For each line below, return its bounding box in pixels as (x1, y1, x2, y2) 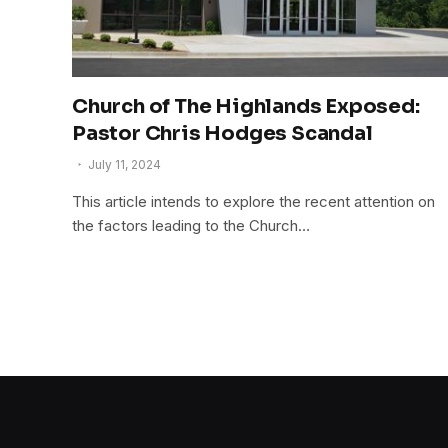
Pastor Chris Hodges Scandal (72, 120, 373, 146)
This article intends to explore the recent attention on (72, 191, 435, 211)
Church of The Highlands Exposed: (72, 93, 420, 119)
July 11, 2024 (88, 156, 161, 172)
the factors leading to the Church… (72, 215, 310, 235)
